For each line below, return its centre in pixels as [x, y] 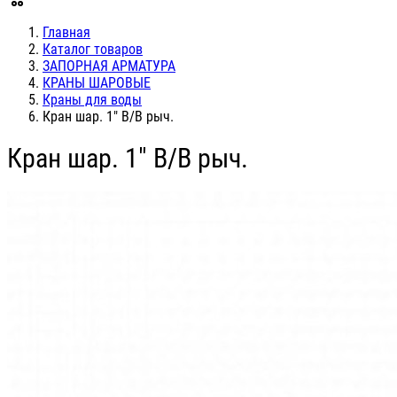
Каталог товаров [93, 49]
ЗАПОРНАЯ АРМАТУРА [109, 66]
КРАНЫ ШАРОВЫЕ [97, 83]
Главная [66, 32]
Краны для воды [92, 100]
